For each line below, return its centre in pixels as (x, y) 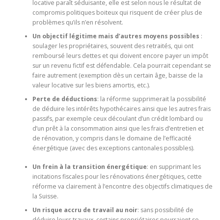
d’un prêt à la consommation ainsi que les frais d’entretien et (118, 128)
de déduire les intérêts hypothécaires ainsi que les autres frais (121, 109)
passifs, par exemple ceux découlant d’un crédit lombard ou (117, 119)
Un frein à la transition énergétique (89, 167)
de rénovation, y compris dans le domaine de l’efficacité (112, 138)
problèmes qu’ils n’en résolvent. (78, 22)
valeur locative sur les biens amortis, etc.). (91, 85)
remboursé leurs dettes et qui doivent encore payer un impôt (120, 56)
